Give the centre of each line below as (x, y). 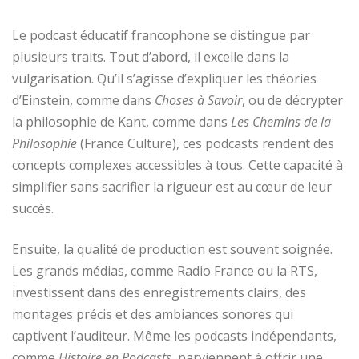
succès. (33, 208)
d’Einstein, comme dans (83, 100)
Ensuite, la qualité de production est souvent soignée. (172, 249)
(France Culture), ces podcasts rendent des (206, 143)
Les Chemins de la (281, 121)
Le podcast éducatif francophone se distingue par (161, 35)
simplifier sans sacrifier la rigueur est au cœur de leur (172, 186)
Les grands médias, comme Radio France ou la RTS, (165, 270)
